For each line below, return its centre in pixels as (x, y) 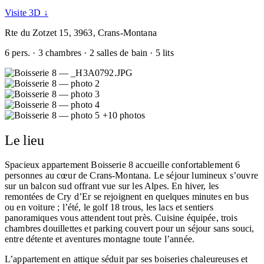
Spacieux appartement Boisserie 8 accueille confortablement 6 (123, 164)
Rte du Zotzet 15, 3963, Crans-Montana (81, 32)
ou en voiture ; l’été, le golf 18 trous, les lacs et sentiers (109, 207)
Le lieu (24, 140)
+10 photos (123, 115)
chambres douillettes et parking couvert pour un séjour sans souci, (130, 228)
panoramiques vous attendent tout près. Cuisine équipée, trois (121, 217)
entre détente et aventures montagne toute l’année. (100, 239)
